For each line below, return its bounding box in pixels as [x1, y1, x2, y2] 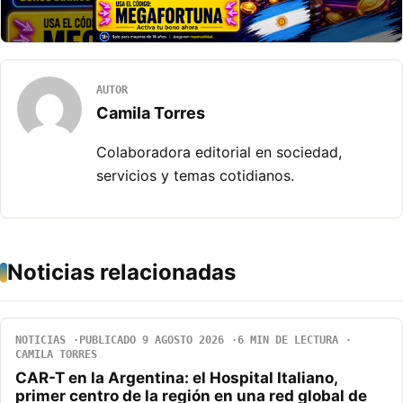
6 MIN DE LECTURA [237, 334, 338, 347]
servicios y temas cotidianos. [96, 166, 294, 185]
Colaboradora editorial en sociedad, [96, 143, 342, 162]
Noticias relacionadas [7, 259, 236, 286]
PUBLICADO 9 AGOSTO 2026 [79, 334, 224, 347]
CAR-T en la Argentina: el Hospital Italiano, [15, 369, 337, 388]
